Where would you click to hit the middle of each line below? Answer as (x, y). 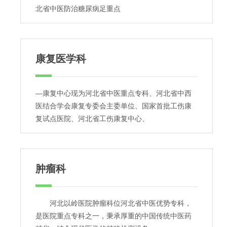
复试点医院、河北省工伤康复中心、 (92, 119)
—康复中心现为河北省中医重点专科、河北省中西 (113, 93)
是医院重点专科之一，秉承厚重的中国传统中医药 (113, 216)
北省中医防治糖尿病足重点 (78, 9)
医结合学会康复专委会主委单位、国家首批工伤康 (113, 106)
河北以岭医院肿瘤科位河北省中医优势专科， (113, 203)
